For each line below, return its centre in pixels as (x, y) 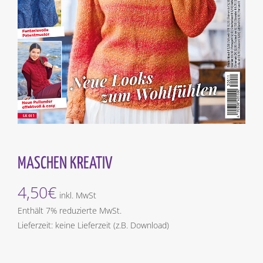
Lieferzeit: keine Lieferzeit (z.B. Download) (93, 225)
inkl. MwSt (78, 195)
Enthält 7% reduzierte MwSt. (70, 210)
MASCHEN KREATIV (65, 163)
